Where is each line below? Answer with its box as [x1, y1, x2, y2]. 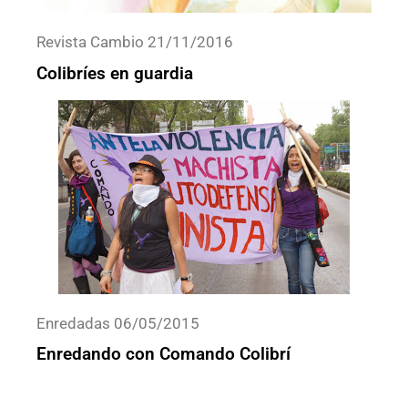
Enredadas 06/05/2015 [36, 313, 199, 332]
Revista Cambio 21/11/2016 [36, 33, 233, 52]
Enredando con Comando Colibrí [36, 343, 291, 365]
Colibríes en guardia [36, 62, 193, 84]
